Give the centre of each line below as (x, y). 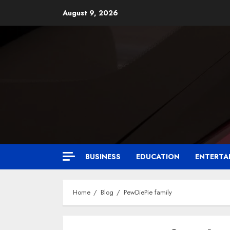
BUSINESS (103, 157)
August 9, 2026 (90, 13)
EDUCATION (158, 157)
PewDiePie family (148, 192)
